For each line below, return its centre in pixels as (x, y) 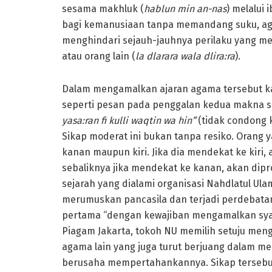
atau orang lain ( (99, 56)
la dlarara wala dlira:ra (185, 56)
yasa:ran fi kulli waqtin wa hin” (130, 120)
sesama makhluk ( (103, 8)
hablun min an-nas (185, 8)
